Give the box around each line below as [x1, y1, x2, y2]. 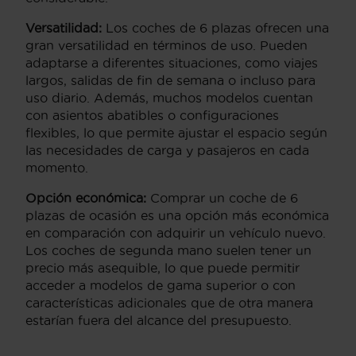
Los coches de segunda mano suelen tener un [25, 242, 311, 257]
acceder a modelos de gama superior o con [25, 277, 296, 292]
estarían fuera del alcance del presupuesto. [25, 312, 292, 327]
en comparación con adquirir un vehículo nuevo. [25, 225, 326, 240]
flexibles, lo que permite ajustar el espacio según [25, 125, 327, 140]
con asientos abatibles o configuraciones [25, 107, 279, 122]
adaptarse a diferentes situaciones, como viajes [25, 55, 318, 70]
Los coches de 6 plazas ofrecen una [102, 20, 329, 35]
